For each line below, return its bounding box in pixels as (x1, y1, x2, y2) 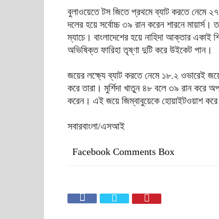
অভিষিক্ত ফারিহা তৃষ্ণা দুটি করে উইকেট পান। (67, 44, 212, 55)
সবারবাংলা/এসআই (67, 121, 125, 131)
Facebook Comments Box (72, 146, 175, 157)
